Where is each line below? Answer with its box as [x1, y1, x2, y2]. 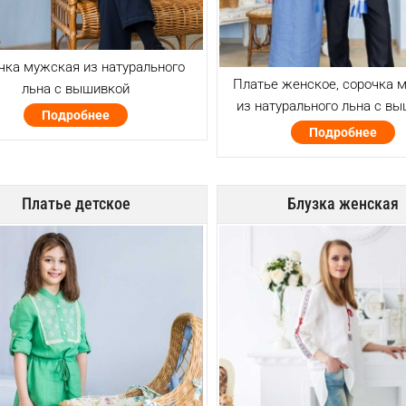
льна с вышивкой [22, 80, 130, 97]
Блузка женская [287, 193, 400, 213]
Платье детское [21, 193, 130, 213]
